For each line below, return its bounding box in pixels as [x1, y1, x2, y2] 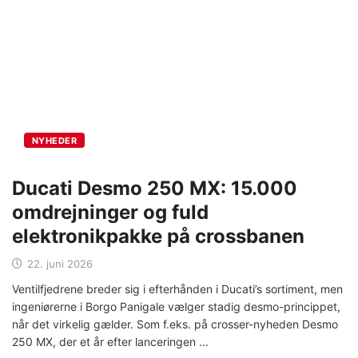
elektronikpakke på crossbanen [12, 224, 304, 248]
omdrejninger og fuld [12, 200, 209, 224]
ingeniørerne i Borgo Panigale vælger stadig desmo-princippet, [12, 299, 340, 313]
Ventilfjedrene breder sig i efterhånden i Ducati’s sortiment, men [12, 281, 343, 296]
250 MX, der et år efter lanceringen [12, 334, 196, 348]
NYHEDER [32, 134, 78, 146]
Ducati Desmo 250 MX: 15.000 [12, 176, 297, 200]
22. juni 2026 [24, 257, 93, 270]
